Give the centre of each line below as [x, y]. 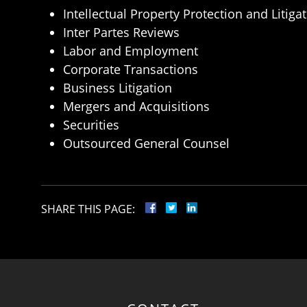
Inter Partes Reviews [121, 33]
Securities [91, 125]
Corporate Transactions [131, 70]
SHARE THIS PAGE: [88, 209]
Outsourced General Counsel [146, 144]
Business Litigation [118, 88]
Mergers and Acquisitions [136, 107]
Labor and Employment [131, 51]
